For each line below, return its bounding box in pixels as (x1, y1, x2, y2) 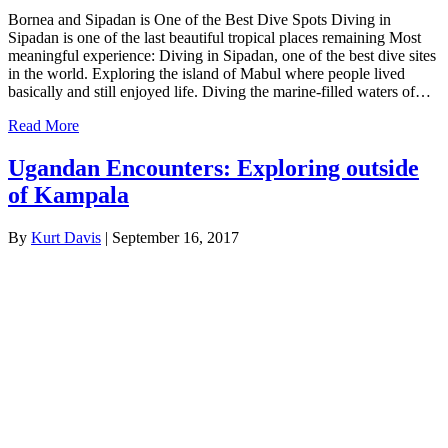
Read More (8, 116, 79, 134)
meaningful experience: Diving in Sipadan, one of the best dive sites (8, 46, 436, 64)
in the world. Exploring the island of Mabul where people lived (8, 64, 405, 82)
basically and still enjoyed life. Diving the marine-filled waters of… (8, 82, 431, 100)
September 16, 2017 (112, 228, 239, 246)
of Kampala (8, 181, 129, 208)
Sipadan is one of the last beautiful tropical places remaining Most (8, 28, 421, 46)
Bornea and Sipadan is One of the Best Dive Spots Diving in (8, 10, 391, 28)
